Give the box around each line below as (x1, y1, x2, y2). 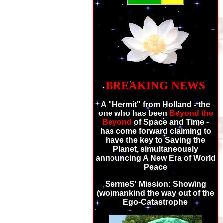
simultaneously (140, 145, 198, 153)
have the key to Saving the (106, 136, 205, 144)
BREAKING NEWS (106, 79, 205, 92)
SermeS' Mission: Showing (105, 180, 206, 188)
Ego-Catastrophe (123, 198, 188, 206)
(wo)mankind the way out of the (97, 189, 214, 197)
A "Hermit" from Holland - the (101, 100, 210, 109)
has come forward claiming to (100, 127, 211, 135)
